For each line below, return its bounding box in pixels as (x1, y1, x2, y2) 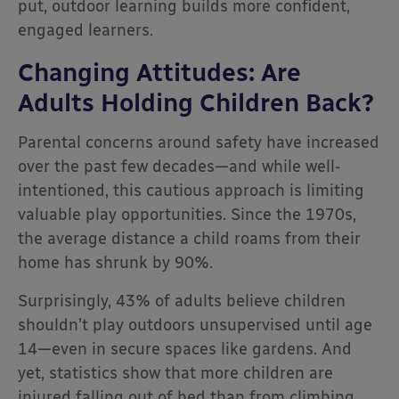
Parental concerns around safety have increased (18, 133, 379, 152)
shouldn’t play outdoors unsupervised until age (18, 315, 372, 335)
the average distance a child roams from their (18, 229, 361, 248)
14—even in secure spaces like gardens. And (18, 339, 352, 359)
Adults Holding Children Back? (18, 87, 374, 118)
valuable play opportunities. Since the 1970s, (18, 205, 356, 224)
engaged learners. (18, 20, 153, 40)
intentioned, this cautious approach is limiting (18, 181, 364, 200)
